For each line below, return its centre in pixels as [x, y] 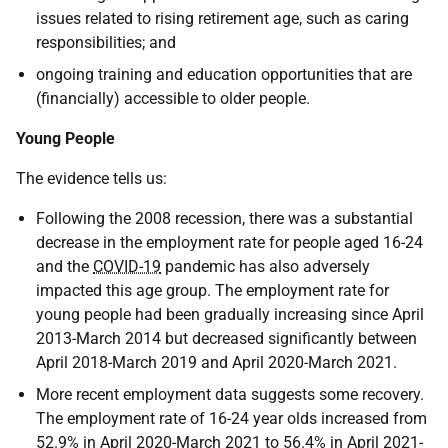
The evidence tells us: [91, 178]
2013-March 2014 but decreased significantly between [226, 338]
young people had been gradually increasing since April [230, 314]
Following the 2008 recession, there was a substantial [224, 218]
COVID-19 [127, 266]
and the [64, 266]
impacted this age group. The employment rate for [212, 290]
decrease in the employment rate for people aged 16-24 [229, 242]
